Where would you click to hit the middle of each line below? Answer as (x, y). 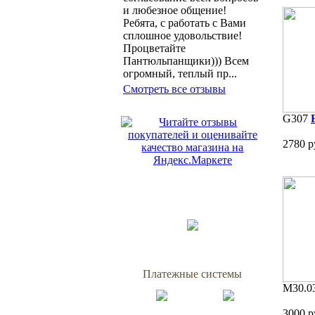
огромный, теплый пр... (180, 73)
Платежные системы (193, 274)
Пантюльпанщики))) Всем (186, 61)
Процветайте (154, 48)
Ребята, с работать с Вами (185, 23)
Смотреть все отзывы (174, 89)
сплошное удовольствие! (182, 36)
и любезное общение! (175, 10)
